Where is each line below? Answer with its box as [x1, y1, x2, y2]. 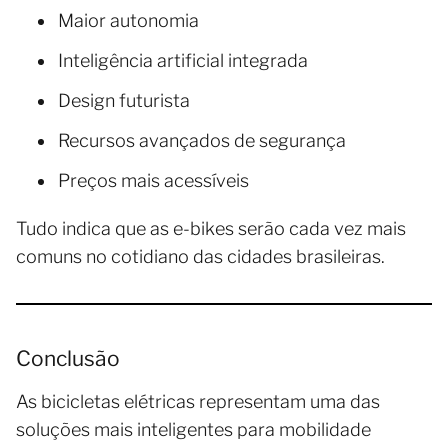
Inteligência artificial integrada [58, 49, 308, 71]
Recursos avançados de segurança [58, 129, 346, 151]
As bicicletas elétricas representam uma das [16, 390, 380, 412]
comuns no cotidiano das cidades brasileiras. [16, 245, 385, 267]
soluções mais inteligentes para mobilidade [16, 418, 371, 440]
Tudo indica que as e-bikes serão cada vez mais [16, 217, 406, 239]
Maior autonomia [58, 9, 199, 31]
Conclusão [16, 345, 120, 371]
